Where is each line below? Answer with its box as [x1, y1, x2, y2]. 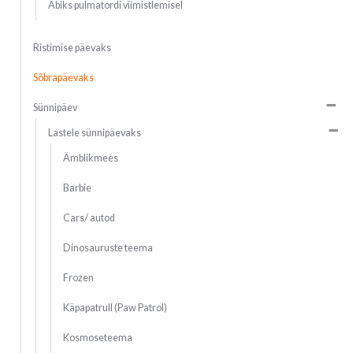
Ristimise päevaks [32, 41, 111, 54]
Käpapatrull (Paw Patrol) [62, 301, 167, 314]
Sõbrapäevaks [32, 71, 94, 84]
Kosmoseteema [62, 331, 132, 344]
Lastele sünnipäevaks [47, 126, 141, 139]
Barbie [62, 181, 91, 194]
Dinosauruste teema [62, 241, 153, 254]
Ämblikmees [62, 151, 118, 164]
